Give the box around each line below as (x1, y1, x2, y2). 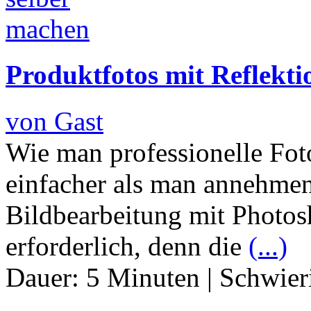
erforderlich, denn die (6, 230, 249, 261)
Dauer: (6, 262, 86, 292)
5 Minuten (86, 262, 200, 292)
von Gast (6, 106, 103, 136)
